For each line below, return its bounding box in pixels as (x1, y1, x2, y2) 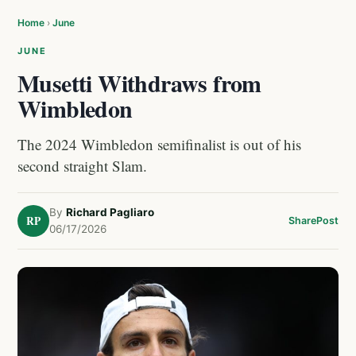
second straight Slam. (17, 156, 147, 176)
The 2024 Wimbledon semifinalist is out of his (17, 134, 301, 154)
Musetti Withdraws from (17, 65, 261, 100)
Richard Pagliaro (66, 206, 154, 219)
